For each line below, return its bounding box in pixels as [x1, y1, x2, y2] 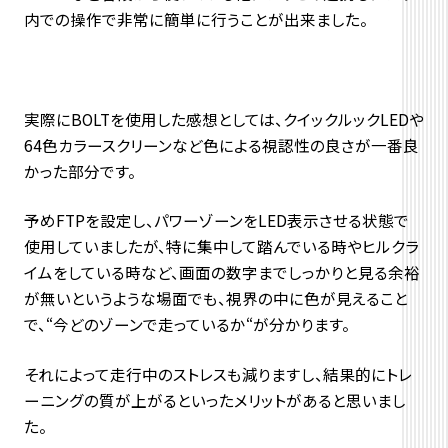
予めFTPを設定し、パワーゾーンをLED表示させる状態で [23, 209, 409, 232]
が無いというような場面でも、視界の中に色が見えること [23, 287, 408, 310]
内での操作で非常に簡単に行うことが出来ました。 [23, 7, 368, 30]
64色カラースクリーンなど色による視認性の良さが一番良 [23, 133, 419, 156]
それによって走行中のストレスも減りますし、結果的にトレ [23, 363, 412, 386]
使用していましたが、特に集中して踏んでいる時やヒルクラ [23, 235, 419, 258]
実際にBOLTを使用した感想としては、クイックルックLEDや [23, 107, 424, 130]
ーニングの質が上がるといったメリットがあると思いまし [23, 389, 406, 412]
